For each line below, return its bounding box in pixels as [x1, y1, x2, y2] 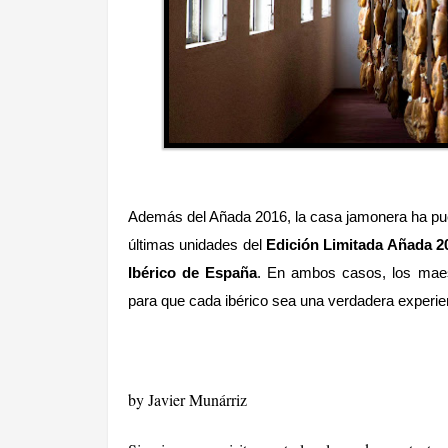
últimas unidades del [128, 236, 267, 254]
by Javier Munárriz [128, 389, 247, 411]
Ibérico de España [128, 264, 258, 282]
